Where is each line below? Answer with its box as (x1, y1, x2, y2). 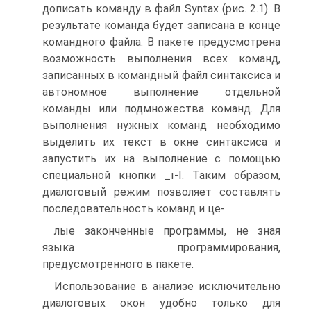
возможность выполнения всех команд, (42, 52, 280, 65)
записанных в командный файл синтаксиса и (42, 69, 280, 82)
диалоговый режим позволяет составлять (42, 185, 280, 199)
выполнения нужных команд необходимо (42, 119, 280, 132)
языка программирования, (42, 241, 280, 254)
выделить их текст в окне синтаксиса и (42, 135, 280, 149)
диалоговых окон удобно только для (42, 296, 280, 310)
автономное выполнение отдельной (42, 85, 280, 99)
